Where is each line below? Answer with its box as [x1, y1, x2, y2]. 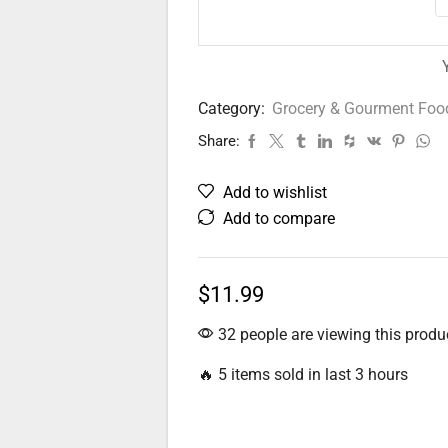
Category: [197, 99, 269, 118]
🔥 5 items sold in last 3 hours [197, 365, 408, 384]
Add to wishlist [222, 183, 327, 202]
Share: [197, 132, 240, 150]
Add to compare [222, 209, 335, 228]
